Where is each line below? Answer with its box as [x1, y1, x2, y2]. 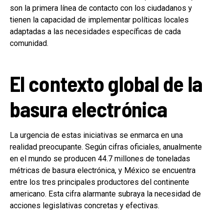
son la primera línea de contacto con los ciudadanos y [10, 3, 192, 13]
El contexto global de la [10, 70, 202, 96]
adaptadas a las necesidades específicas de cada [10, 26, 181, 36]
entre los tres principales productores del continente [10, 177, 189, 187]
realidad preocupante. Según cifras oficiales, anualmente [10, 142, 202, 152]
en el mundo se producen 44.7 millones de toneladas [10, 153, 190, 163]
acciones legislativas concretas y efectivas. [10, 200, 159, 210]
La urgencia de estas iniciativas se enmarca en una [10, 130, 183, 140]
